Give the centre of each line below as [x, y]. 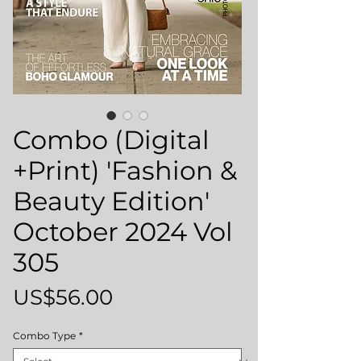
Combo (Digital [111, 140]
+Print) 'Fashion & [125, 170]
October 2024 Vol [123, 232]
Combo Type [44, 336]
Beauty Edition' [111, 201]
